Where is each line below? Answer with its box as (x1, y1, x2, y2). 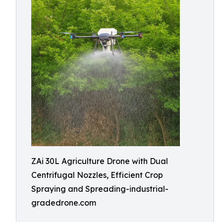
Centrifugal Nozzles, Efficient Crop (31, 170, 163, 180)
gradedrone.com (31, 198, 96, 208)
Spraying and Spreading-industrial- (31, 184, 168, 194)
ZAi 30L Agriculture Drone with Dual (31, 156, 168, 166)
